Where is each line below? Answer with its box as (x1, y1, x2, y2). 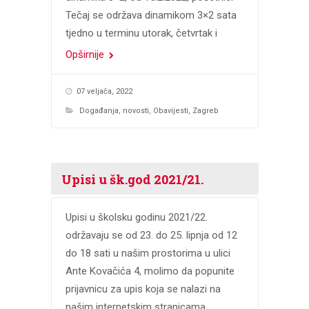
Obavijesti (152, 106, 188, 115)
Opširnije (65, 48, 107, 61)
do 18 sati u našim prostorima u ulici (65, 246, 230, 259)
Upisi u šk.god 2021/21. (61, 170, 203, 188)
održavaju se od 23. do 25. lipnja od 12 (65, 228, 237, 241)
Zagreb (192, 106, 219, 115)
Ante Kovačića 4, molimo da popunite (65, 264, 235, 277)
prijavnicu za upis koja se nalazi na (65, 282, 221, 295)
